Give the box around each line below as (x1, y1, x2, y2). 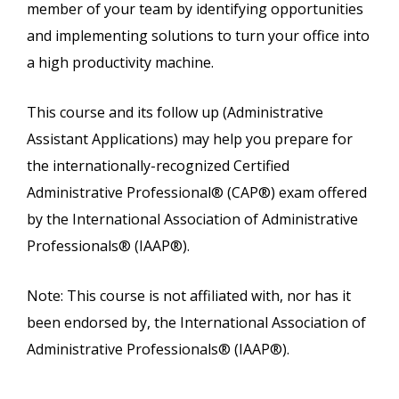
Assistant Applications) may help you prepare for (27, 129, 353, 150)
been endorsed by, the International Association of (27, 313, 366, 333)
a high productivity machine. (27, 53, 214, 73)
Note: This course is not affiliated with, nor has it (27, 286, 351, 306)
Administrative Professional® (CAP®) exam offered (27, 183, 367, 203)
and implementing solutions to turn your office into (27, 26, 370, 46)
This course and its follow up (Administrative (27, 102, 323, 123)
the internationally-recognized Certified (27, 156, 289, 176)
